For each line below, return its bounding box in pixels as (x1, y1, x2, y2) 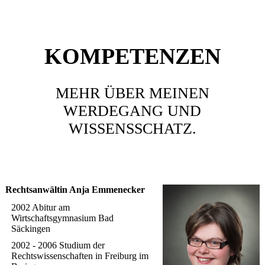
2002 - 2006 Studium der (11, 240, 105, 250)
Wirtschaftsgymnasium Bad (11, 212, 114, 223)
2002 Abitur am (11, 202, 70, 212)
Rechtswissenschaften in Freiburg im (11, 250, 148, 261)
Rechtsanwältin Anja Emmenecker (5, 185, 145, 195)
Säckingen (11, 223, 50, 234)
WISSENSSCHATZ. (68, 120, 196, 138)
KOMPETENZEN (44, 43, 221, 69)
